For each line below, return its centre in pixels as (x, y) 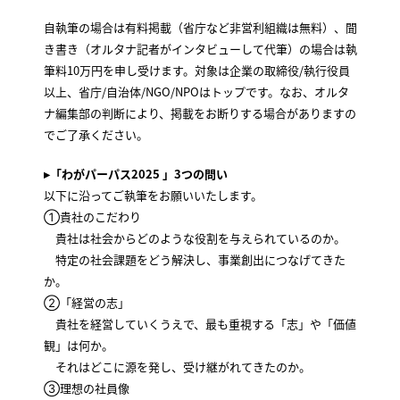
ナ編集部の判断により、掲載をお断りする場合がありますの (200, 113)
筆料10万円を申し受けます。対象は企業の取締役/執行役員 (196, 71)
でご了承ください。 (96, 135)
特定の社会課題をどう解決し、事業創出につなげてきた (194, 259)
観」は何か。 (78, 345)
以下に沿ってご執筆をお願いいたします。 (153, 195)
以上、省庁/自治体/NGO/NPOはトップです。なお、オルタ (196, 92)
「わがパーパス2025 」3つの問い (138, 173)
